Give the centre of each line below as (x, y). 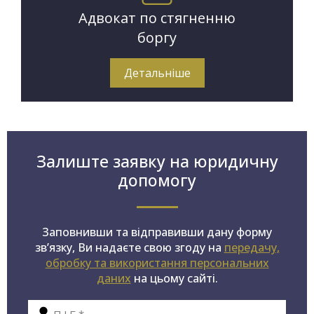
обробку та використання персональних (157, 263)
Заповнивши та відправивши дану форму (157, 232)
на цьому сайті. (174, 279)
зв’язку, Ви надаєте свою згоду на (129, 248)
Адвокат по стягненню (157, 18)
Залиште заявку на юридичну (157, 162)
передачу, (252, 248)
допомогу (157, 180)
